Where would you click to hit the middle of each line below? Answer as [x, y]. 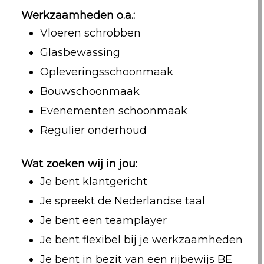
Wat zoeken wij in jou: [79, 164]
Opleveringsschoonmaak [106, 72]
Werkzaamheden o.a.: [78, 15]
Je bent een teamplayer [103, 220]
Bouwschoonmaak [90, 91]
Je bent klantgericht [93, 181]
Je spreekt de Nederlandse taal [122, 201]
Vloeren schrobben [90, 33]
